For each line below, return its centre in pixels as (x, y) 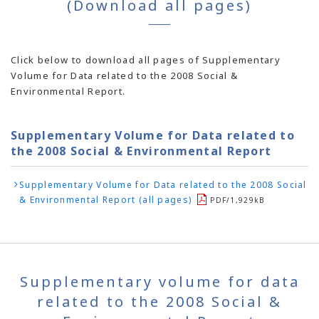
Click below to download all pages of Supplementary (146, 60)
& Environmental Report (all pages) (106, 200)
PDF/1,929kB (238, 200)
